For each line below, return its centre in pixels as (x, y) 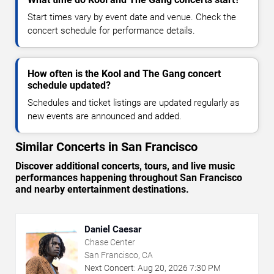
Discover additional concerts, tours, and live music (125, 166)
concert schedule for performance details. (111, 31)
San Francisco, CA (119, 255)
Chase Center (110, 243)
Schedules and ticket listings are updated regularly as (134, 103)
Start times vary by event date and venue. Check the (132, 17)
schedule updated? (69, 86)
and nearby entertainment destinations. (102, 190)
